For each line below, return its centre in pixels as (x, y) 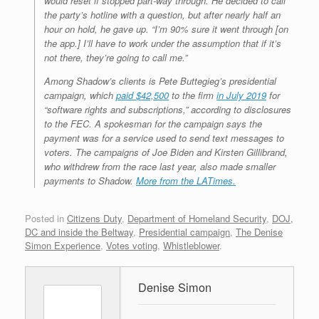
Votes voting (132, 245)
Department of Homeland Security (197, 218)
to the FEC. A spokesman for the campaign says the (153, 124)
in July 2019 (241, 95)
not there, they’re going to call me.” (116, 58)
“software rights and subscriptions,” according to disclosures (168, 110)
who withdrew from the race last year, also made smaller (160, 167)
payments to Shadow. (90, 181)
